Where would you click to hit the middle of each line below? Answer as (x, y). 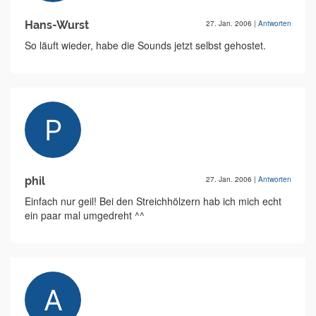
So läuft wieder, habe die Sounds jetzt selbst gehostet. (145, 45)
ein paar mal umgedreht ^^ (85, 215)
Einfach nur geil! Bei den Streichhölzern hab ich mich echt (153, 201)
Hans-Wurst (57, 25)
